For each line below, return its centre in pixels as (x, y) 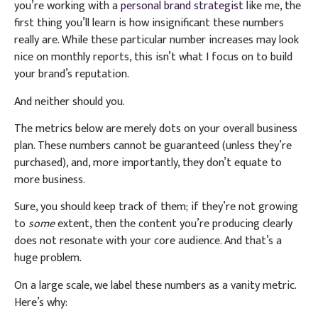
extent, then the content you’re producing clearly (175, 224)
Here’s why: (41, 302)
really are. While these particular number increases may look (157, 40)
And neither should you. (70, 102)
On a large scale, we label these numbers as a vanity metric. (155, 285)
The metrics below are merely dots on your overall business (156, 129)
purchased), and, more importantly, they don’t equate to (148, 163)
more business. (50, 180)
